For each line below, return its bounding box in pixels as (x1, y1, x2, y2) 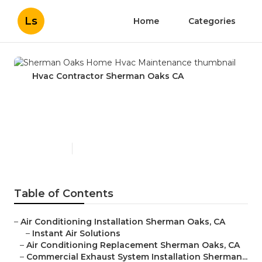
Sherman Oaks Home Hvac (23, 96, 218, 114)
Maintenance (23, 115, 120, 133)
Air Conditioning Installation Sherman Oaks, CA (20, 216, 225, 227)
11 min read (78, 144, 115, 153)
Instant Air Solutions (32, 228, 120, 239)
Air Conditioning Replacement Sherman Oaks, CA (26, 240, 240, 251)
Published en (23, 144, 66, 153)
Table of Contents (14, 187, 113, 201)
